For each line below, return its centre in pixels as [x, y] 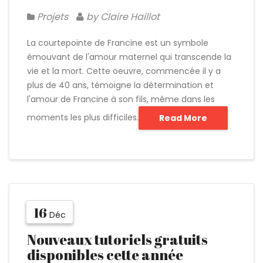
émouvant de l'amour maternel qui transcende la [129, 57]
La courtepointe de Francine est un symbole [118, 43]
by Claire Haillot [122, 17]
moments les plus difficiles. [83, 117]
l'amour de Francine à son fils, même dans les [121, 99]
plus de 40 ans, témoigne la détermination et [120, 85]
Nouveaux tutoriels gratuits [117, 240]
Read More [183, 118]
